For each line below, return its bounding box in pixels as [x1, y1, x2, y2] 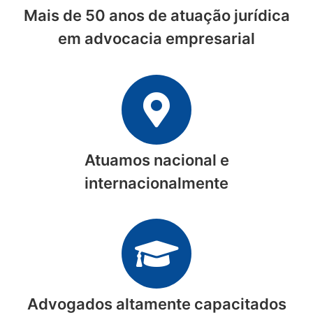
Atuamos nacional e [84, 150, 229, 169]
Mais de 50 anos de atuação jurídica [23, 6, 290, 25]
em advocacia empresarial [58, 29, 255, 48]
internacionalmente [85, 173, 228, 192]
